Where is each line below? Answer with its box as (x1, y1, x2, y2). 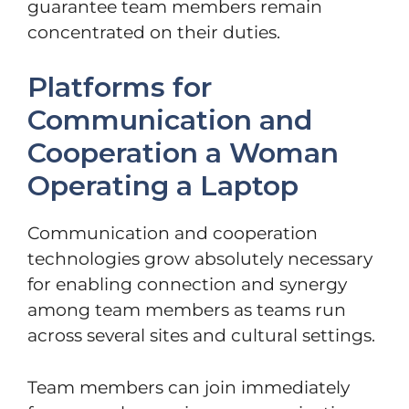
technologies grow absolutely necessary (27, 248, 372, 270)
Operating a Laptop (27, 169, 299, 204)
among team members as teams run (27, 299, 346, 321)
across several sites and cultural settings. (27, 325, 375, 347)
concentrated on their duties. (27, 21, 280, 43)
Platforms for (27, 70, 212, 105)
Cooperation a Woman (27, 136, 339, 171)
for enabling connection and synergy (27, 274, 347, 296)
